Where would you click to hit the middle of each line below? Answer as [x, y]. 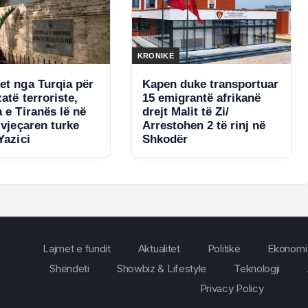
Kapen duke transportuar [210, 84]
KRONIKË [155, 55]
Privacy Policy [232, 288]
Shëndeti [69, 268]
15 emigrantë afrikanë [201, 98]
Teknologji [257, 268]
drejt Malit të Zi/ [185, 111]
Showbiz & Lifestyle [162, 268]
